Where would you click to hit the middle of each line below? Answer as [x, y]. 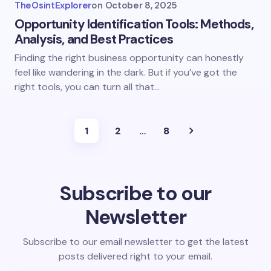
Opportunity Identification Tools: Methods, [134, 24]
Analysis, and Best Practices [94, 39]
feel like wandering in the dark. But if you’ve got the [126, 72]
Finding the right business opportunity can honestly [129, 58]
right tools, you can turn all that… [87, 87]
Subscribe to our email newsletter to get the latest [135, 242]
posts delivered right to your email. [135, 256]
